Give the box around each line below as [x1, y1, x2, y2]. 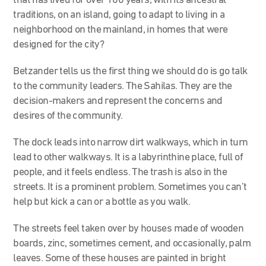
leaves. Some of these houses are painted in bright [13, 252, 226, 264]
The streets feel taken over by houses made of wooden [13, 223, 244, 235]
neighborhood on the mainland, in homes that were [13, 24, 228, 36]
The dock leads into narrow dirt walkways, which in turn [13, 137, 248, 148]
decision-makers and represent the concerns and [13, 95, 223, 107]
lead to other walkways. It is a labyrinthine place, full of [13, 151, 243, 163]
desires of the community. [13, 110, 123, 122]
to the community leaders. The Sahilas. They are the [13, 80, 232, 92]
